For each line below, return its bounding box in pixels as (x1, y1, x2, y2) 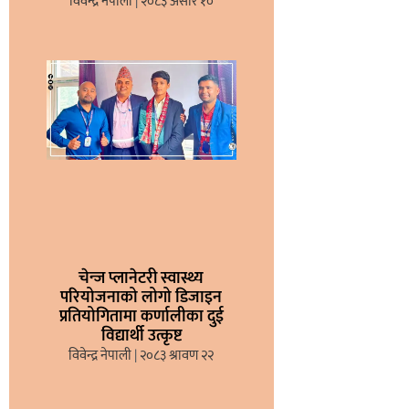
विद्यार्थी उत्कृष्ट (100, 322, 182, 351)
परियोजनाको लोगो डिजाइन (60, 284, 223, 312)
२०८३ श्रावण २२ (137, 344, 215, 368)
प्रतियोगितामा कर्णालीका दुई (58, 303, 224, 331)
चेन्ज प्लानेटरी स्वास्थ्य (79, 265, 204, 293)
